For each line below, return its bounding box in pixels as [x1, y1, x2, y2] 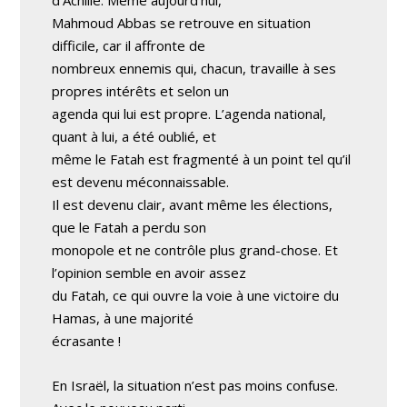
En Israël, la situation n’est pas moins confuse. [52, 376, 339, 394]
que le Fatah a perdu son [52, 218, 207, 236]
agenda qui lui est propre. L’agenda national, [52, 104, 327, 123]
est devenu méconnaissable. [52, 173, 230, 191]
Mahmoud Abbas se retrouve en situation [52, 14, 312, 32]
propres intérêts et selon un [52, 82, 230, 100]
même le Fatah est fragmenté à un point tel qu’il [52, 150, 352, 168]
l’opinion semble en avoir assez [52, 263, 247, 282]
